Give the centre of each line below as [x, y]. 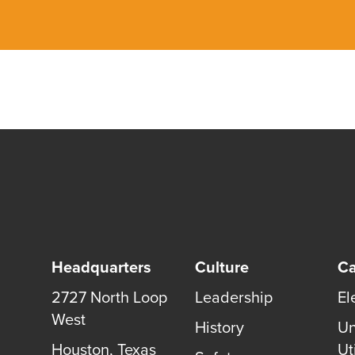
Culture [221, 267]
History [219, 327]
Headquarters [101, 267]
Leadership [233, 297]
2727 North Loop [109, 297]
